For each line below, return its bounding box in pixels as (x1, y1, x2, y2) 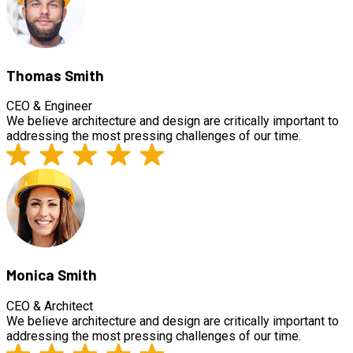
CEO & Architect (6, 298, 93, 314)
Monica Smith (6, 266, 97, 284)
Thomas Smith (6, 65, 104, 84)
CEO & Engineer (6, 98, 92, 114)
